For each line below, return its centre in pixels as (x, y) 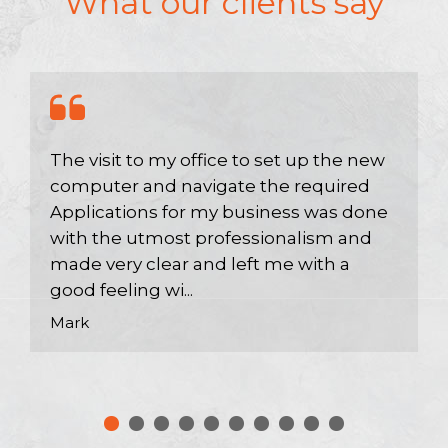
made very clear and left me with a (200, 264)
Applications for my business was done (219, 212)
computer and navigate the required (210, 186)
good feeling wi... (121, 290)
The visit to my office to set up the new (217, 160)
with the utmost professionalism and (211, 238)
